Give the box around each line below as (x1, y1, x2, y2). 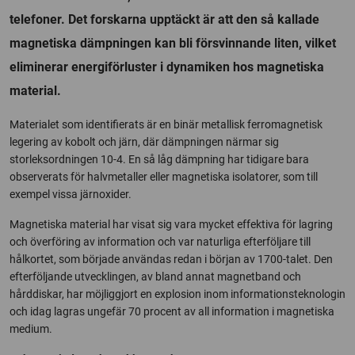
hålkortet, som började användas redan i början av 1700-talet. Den (10, 252, 333, 265)
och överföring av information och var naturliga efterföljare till (10, 235, 311, 248)
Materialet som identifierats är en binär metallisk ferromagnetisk (10, 117, 323, 131)
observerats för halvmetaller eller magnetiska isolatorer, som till (10, 170, 318, 183)
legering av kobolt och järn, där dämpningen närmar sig (10, 135, 279, 148)
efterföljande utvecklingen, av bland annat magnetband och (10, 269, 301, 283)
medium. (10, 322, 52, 335)
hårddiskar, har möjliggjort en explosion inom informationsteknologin (10, 287, 345, 300)
